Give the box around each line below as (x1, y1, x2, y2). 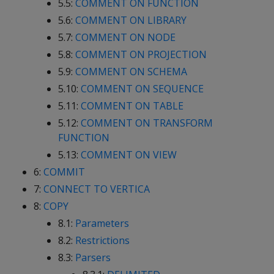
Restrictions (75, 234, 130, 247)
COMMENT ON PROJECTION (75, 48, 207, 61)
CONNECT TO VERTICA (43, 182, 150, 196)
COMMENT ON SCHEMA (75, 65, 187, 78)
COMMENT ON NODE (75, 31, 176, 44)
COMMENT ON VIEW (81, 148, 177, 161)
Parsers (75, 251, 111, 264)
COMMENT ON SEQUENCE (81, 82, 204, 95)
